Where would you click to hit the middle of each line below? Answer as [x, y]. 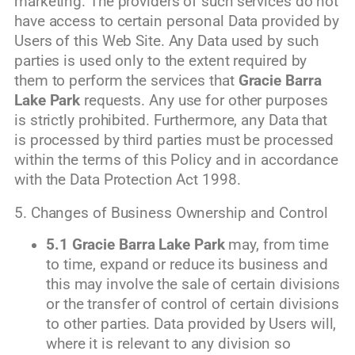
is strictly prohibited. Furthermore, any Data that [171, 121]
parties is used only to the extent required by [161, 61]
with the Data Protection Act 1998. [128, 180]
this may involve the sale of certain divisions [193, 285]
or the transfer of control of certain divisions [193, 305]
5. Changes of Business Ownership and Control [171, 213]
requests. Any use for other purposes [204, 101]
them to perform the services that [126, 81]
